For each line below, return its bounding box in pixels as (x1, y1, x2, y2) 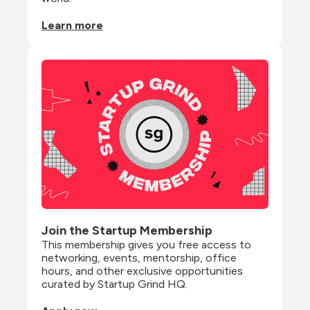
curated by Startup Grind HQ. (42, 277, 188, 291)
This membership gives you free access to (42, 237, 251, 251)
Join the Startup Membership (42, 222, 212, 238)
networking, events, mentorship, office (42, 250, 237, 264)
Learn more (42, 19, 103, 33)
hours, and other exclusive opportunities (42, 264, 243, 277)
